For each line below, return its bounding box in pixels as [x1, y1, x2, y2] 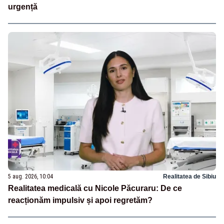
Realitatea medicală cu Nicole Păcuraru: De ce [8, 183, 182, 192]
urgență [8, 2, 37, 11]
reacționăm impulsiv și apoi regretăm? [8, 195, 152, 204]
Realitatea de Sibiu [163, 172, 216, 180]
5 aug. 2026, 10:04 [8, 172, 53, 180]
